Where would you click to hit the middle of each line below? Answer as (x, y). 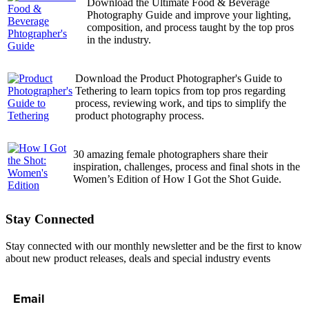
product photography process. (140, 116)
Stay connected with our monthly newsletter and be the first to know (154, 246)
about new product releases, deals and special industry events (138, 258)
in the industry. (119, 40)
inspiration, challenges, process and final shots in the (187, 167)
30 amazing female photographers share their (170, 154)
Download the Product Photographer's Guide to (179, 79)
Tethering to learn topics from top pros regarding (180, 91)
